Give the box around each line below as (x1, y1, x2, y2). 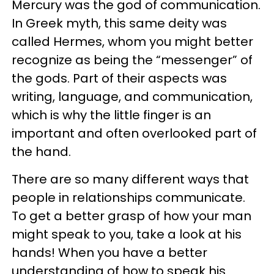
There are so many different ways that (12, 170, 249, 188)
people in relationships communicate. (12, 188, 245, 206)
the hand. (12, 143, 71, 160)
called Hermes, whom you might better (12, 32, 253, 50)
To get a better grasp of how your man (12, 207, 251, 224)
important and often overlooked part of (12, 124, 257, 142)
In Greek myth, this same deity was (12, 14, 227, 32)
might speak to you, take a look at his (12, 225, 242, 243)
